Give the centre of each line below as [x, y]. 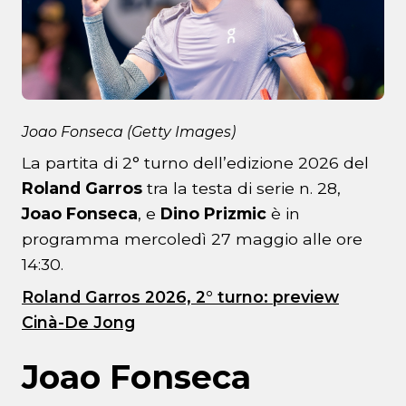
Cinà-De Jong [78, 323]
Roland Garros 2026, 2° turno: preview [180, 297]
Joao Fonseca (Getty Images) [129, 132]
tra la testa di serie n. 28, [242, 188]
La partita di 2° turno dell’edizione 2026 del [195, 163]
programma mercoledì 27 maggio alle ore [192, 239]
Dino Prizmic [213, 214]
